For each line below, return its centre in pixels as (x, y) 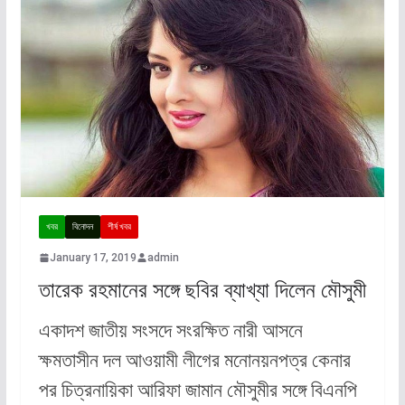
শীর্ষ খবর (119, 226)
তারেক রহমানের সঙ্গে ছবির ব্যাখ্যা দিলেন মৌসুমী (202, 290)
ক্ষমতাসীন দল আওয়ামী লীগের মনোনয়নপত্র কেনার (194, 360)
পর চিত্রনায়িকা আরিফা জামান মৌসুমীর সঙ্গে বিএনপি (198, 390)
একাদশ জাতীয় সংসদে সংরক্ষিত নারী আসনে (170, 330)
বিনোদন (82, 226)
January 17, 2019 (93, 257)
